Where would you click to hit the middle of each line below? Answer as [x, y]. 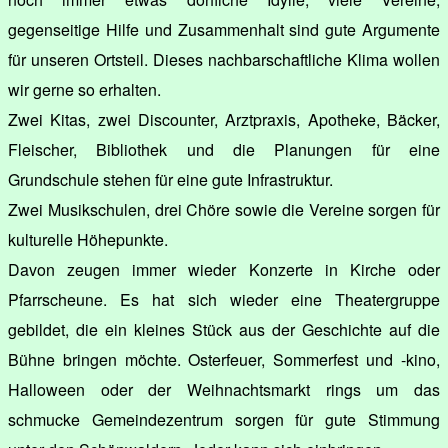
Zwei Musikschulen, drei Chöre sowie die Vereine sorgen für [224, 209]
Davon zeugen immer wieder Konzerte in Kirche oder [224, 269]
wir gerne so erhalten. [84, 89]
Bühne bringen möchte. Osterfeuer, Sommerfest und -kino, [224, 359]
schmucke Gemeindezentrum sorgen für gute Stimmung [224, 419]
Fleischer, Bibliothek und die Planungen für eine [224, 149]
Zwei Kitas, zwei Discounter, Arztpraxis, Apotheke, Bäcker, [224, 119]
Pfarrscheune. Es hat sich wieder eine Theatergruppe [224, 299]
